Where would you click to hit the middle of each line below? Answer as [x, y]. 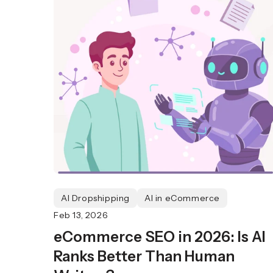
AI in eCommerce [182, 198]
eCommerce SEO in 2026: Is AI [160, 237]
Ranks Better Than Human [144, 256]
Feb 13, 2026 [81, 215]
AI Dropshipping [95, 198]
